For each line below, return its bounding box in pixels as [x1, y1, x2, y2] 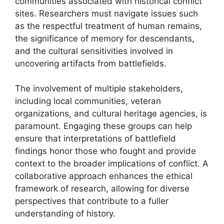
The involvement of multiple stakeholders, [15, 83, 183, 93]
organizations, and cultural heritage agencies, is [15, 108, 207, 118]
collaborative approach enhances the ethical [15, 171, 192, 181]
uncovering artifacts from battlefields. [15, 58, 166, 68]
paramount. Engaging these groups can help [15, 121, 192, 131]
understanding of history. [15, 208, 115, 218]
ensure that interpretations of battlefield [15, 133, 176, 143]
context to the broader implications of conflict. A [15, 158, 208, 168]
